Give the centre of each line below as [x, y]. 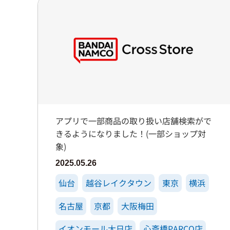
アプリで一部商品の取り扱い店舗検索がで [133, 121]
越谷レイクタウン [118, 183]
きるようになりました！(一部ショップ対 [130, 134]
